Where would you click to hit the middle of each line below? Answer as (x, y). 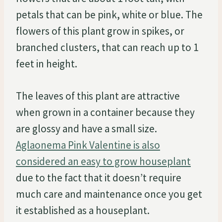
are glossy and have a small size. (86, 128)
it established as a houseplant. (83, 210)
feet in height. (47, 63)
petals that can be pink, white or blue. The (109, 14)
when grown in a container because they (105, 112)
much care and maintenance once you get (109, 194)
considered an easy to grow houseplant (103, 161)
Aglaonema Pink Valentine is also (88, 145)
